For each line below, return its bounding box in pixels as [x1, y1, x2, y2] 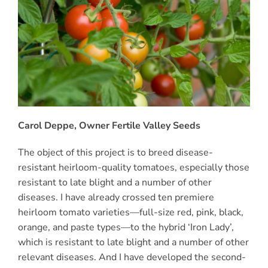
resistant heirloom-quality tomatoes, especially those [17, 160, 249, 174]
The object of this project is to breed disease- [17, 145, 213, 159]
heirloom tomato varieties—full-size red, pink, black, [17, 205, 243, 219]
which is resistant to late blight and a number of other [17, 235, 249, 249]
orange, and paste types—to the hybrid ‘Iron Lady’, [17, 220, 234, 234]
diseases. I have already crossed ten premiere [17, 190, 214, 204]
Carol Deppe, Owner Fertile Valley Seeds [17, 118, 200, 132]
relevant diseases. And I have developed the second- [17, 250, 246, 264]
